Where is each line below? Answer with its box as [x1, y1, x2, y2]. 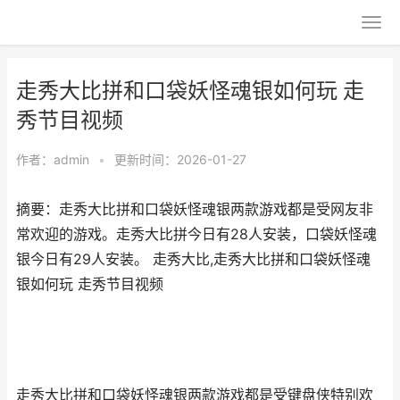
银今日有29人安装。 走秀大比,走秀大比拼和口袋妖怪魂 [16, 251, 371, 268]
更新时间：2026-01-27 [114, 152, 246, 167]
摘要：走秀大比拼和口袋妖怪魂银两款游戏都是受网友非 [16, 201, 373, 218]
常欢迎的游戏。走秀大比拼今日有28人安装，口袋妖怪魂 [16, 226, 377, 243]
